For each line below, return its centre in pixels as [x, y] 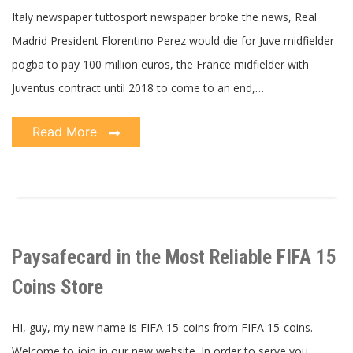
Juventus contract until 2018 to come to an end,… [138, 88]
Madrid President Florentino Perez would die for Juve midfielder [173, 41]
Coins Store [58, 287]
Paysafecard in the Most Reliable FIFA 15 [174, 257]
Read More [67, 132]
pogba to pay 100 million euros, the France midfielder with [160, 65]
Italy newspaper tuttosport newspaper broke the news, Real [164, 17]
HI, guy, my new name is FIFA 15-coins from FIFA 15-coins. [162, 327]
